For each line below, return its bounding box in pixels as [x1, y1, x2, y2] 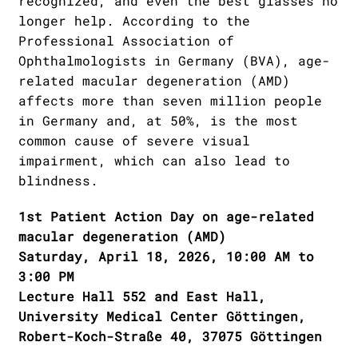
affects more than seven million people [18, 92, 322, 109]
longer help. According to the [18, 12, 250, 29]
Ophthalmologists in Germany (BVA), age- [18, 52, 330, 69]
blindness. [18, 172, 98, 189]
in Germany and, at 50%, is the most [18, 112, 298, 129]
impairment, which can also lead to [18, 152, 290, 169]
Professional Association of [18, 32, 234, 49]
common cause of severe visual [18, 132, 250, 149]
